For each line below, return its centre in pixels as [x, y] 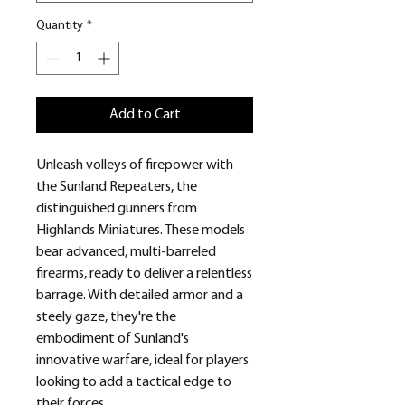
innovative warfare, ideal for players [142, 361]
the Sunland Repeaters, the [117, 188]
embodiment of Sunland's [113, 339]
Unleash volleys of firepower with [135, 166]
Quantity [60, 26]
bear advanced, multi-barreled [126, 253]
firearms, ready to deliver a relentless [144, 274]
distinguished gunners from [117, 209]
